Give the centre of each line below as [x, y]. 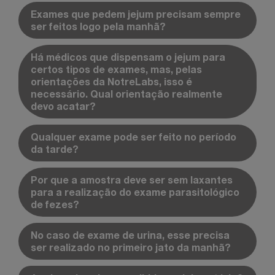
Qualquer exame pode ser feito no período [134, 136]
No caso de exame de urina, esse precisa [130, 234]
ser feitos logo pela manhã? [98, 26]
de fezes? [55, 204]
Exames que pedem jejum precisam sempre [136, 14]
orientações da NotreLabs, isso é [111, 81]
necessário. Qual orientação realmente [126, 93]
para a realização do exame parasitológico [135, 192]
